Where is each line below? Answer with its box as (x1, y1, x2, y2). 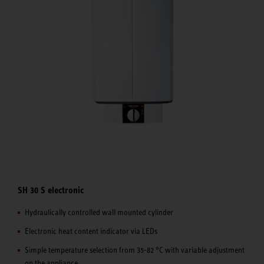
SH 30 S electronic (18, 184, 84, 196)
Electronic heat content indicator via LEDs (25, 226, 157, 236)
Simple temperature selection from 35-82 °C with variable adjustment (25, 245, 245, 255)
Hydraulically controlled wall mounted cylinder (25, 207, 173, 217)
